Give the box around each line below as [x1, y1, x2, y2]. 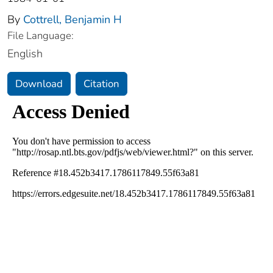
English [7, 46, 43, 62]
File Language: [7, 29, 74, 43]
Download [15, 77, 63, 91]
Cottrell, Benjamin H [23, 12, 122, 27]
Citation [83, 77, 119, 91]
